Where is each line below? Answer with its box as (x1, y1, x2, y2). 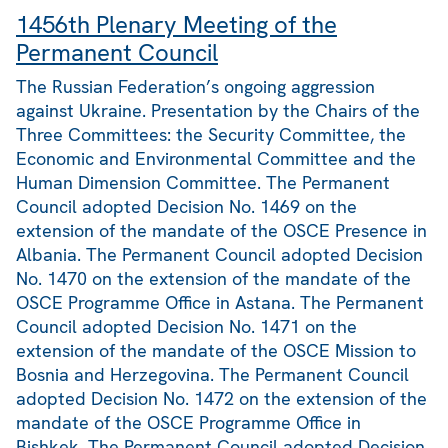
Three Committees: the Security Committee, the (16, 123, 406, 147)
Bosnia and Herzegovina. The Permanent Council (16, 363, 409, 387)
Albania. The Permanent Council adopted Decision (16, 243, 423, 267)
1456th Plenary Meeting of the (16, 9, 337, 41)
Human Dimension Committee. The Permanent (16, 171, 390, 195)
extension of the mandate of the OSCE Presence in (16, 219, 427, 243)
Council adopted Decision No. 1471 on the (16, 315, 357, 339)
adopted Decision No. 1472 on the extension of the (16, 387, 427, 411)
